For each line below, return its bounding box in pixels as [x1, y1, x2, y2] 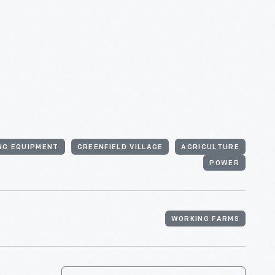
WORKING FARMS [171, 216, 239, 223]
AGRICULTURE [181, 144, 239, 151]
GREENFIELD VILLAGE [77, 144, 163, 151]
